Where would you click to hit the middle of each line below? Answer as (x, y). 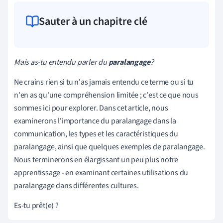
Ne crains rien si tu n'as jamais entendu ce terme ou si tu (104, 82)
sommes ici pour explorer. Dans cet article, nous (91, 108)
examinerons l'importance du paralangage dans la (95, 121)
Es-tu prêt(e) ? (36, 205)
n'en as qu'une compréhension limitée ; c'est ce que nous (106, 95)
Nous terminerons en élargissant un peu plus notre (96, 160)
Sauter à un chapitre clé (93, 21)
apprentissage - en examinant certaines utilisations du (101, 172)
